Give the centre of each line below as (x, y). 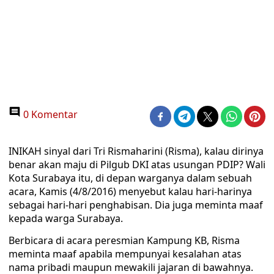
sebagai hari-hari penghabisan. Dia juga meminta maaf (136, 205)
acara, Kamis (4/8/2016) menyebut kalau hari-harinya (130, 191)
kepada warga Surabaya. (66, 218)
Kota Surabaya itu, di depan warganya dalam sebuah (130, 178)
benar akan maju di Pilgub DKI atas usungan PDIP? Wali (137, 165)
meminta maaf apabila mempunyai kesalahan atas (125, 254)
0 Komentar (49, 114)
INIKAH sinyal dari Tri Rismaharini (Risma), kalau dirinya (136, 151)
